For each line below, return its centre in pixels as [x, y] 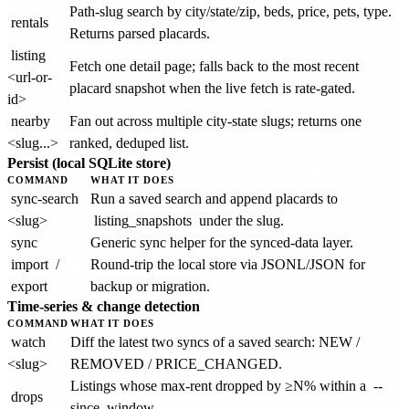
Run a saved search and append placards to [214, 198]
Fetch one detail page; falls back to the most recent [214, 66]
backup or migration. [150, 286]
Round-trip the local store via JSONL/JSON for [228, 264]
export [29, 286]
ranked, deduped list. [129, 142]
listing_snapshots [143, 220]
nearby [31, 121]
